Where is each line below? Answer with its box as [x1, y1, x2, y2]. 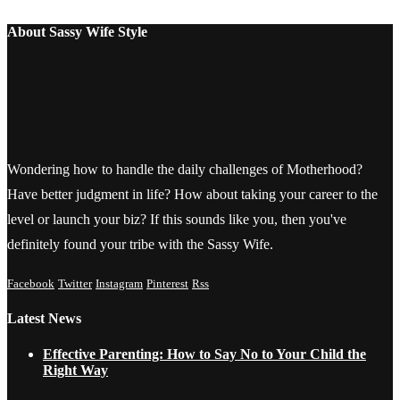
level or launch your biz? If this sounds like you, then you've [7, 212, 346, 228]
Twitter [58, 277, 92, 291]
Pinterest [146, 277, 188, 291]
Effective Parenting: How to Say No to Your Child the [43, 346, 366, 362]
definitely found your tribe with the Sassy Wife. [7, 237, 273, 253]
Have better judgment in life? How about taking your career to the [7, 187, 378, 203]
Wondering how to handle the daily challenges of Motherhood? [7, 162, 362, 178]
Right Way [43, 362, 108, 378]
